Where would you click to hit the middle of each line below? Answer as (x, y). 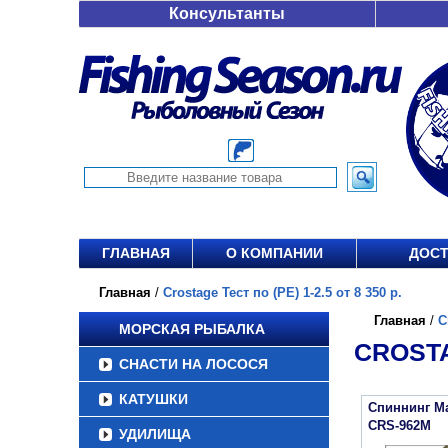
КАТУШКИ (153, 399)
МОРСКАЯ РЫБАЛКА (192, 329)
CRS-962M (399, 425)
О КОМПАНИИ (274, 253)
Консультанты (227, 13)
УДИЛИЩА (155, 434)
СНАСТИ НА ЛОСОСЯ (193, 364)
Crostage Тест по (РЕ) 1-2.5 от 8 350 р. (282, 292)
